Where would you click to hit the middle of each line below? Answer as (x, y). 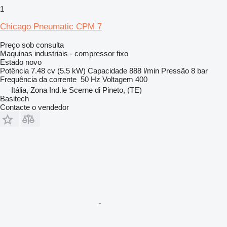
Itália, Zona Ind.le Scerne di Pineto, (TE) (77, 90)
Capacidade (107, 70)
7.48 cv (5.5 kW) (58, 70)
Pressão (175, 70)
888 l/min (144, 70)
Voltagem (118, 79)
